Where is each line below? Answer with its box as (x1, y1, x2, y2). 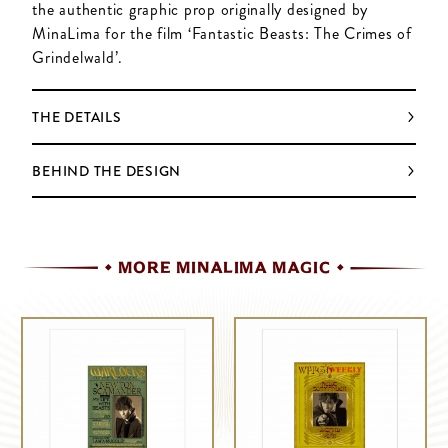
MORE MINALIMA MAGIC (117, 258, 331, 278)
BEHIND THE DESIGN (32, 160, 182, 181)
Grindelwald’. (32, 45, 124, 69)
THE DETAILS (32, 107, 122, 128)
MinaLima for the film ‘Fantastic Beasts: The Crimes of (32, 21, 412, 45)
